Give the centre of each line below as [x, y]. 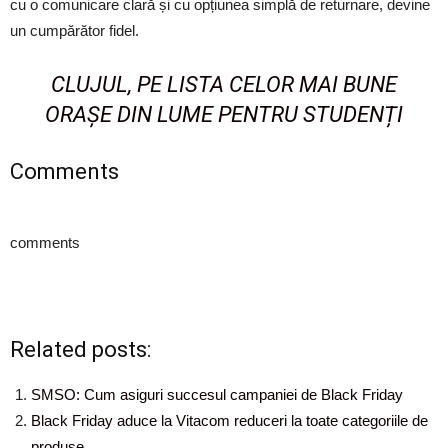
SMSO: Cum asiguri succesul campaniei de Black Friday [217, 394]
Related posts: [80, 349]
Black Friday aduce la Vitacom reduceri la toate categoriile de [229, 420]
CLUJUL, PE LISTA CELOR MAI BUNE [224, 84]
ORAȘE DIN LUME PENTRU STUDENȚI [224, 114]
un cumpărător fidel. [74, 30]
